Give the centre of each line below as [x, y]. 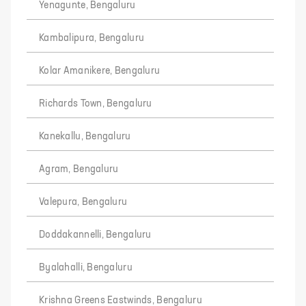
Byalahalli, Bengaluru [86, 268]
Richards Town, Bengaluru [96, 104]
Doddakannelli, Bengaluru [95, 235]
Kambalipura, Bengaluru [92, 38]
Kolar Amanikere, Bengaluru [100, 71]
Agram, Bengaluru [79, 169]
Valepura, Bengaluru [83, 202]
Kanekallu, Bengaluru [85, 137]
